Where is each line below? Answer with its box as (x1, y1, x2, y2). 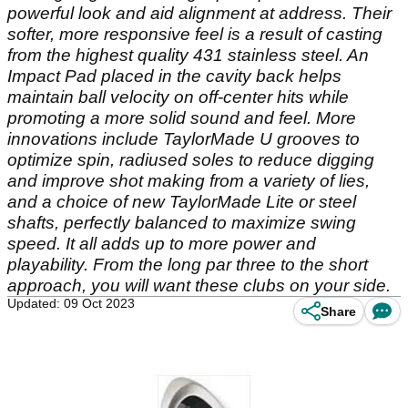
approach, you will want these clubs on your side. (7, 276, 391, 295)
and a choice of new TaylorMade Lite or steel (7, 192, 356, 211)
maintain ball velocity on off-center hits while (7, 87, 349, 107)
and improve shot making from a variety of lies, (7, 171, 370, 190)
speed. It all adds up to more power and (7, 234, 316, 253)
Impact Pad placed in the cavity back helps (7, 66, 342, 86)
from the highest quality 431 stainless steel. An (7, 46, 369, 65)
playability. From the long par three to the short (7, 255, 368, 274)
